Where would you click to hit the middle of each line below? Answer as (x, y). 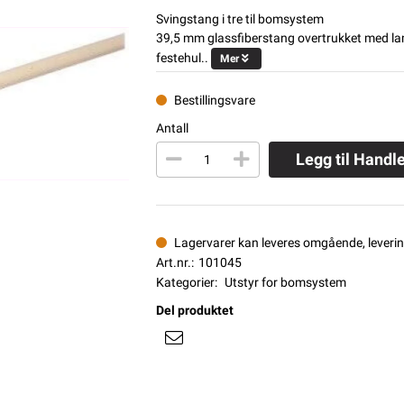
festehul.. (182, 57)
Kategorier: (186, 282)
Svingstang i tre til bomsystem (239, 18)
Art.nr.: (174, 262)
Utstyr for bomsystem (285, 282)
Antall (172, 128)
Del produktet (194, 310)
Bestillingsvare (214, 100)
